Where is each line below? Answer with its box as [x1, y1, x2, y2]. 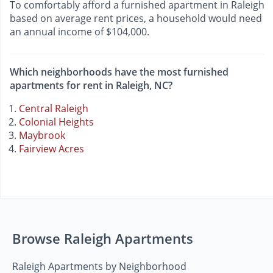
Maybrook [19, 128, 65, 142]
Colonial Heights [19, 115, 94, 129]
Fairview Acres [19, 141, 84, 155]
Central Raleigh [19, 101, 88, 115]
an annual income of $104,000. [10, 24, 149, 38]
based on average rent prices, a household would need [10, 11, 262, 25]
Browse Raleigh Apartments [12, 229, 193, 247]
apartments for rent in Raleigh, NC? [10, 78, 172, 92]
